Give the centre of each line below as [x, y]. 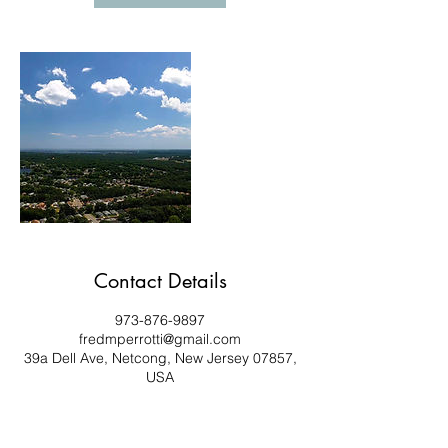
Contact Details [160, 281]
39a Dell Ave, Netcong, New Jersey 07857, [160, 358]
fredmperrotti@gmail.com [160, 339]
